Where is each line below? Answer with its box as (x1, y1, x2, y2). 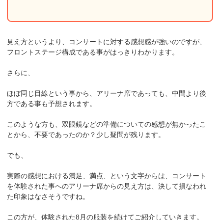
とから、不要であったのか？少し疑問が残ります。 (7, 131, 165, 139)
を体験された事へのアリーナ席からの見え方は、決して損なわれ (7, 182, 207, 191)
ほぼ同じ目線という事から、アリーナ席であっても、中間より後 (7, 89, 207, 98)
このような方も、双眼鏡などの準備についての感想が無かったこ (7, 120, 207, 129)
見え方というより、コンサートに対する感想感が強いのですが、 (7, 38, 207, 46)
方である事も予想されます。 (7, 100, 97, 108)
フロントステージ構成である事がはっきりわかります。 (7, 48, 179, 56)
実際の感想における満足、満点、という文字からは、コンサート (7, 172, 207, 180)
